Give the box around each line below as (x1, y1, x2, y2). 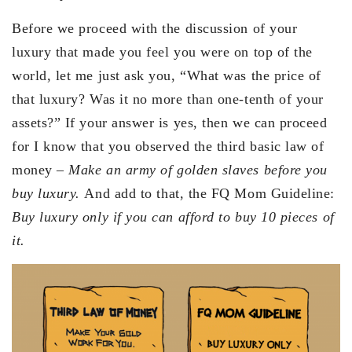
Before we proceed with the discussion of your (12, 20, 298, 36)
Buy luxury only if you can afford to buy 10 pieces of (12, 208, 335, 225)
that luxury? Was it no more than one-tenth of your (12, 90, 324, 107)
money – (12, 161, 69, 178)
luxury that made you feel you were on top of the (12, 43, 313, 60)
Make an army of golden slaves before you (68, 161, 328, 178)
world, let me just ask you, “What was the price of (12, 67, 322, 83)
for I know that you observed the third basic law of (12, 137, 324, 154)
